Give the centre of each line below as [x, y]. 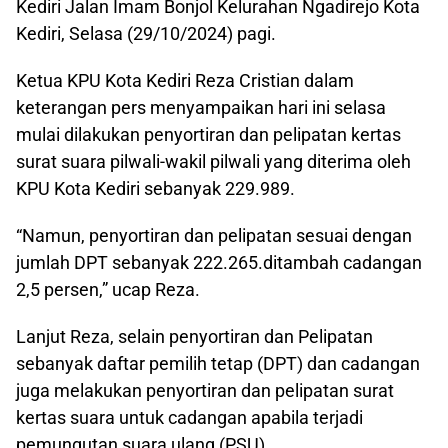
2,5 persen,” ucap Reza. [108, 289]
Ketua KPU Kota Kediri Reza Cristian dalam [185, 80]
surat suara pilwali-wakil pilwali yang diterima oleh [213, 161]
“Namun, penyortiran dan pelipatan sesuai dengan [214, 235]
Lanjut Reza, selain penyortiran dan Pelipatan [194, 336]
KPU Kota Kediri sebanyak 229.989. [155, 188]
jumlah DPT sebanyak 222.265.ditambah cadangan [219, 262]
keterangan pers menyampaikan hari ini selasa [201, 107]
